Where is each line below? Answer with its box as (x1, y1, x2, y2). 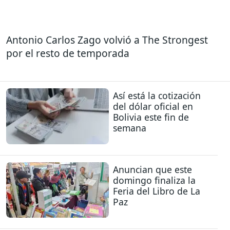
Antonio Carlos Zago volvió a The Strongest (6, 32, 208, 47)
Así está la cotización (113, 89, 201, 102)
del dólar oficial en (113, 100, 193, 113)
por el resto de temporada (6, 46, 129, 60)
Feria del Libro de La (113, 184, 200, 197)
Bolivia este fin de (113, 111, 189, 124)
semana (113, 122, 146, 135)
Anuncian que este (113, 163, 192, 176)
